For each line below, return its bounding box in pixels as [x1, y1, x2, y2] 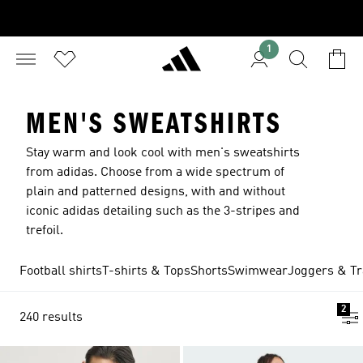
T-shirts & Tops [102, 265, 190, 278]
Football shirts [19, 265, 102, 278]
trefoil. [26, 224, 63, 237]
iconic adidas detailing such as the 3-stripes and [26, 205, 300, 218]
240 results [19, 311, 83, 324]
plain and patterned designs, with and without [26, 186, 285, 199]
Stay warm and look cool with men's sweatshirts [26, 147, 300, 160]
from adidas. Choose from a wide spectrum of [26, 166, 284, 179]
